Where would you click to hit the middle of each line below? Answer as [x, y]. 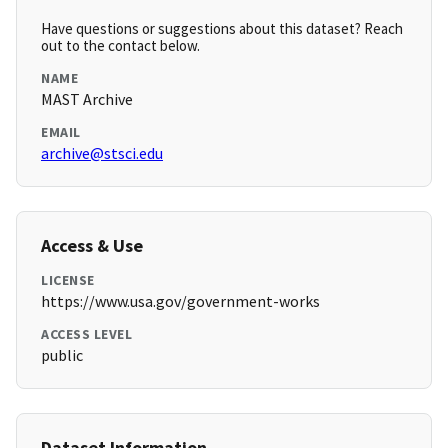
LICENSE [68, 280]
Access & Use [92, 246]
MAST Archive [87, 99]
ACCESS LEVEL [86, 334]
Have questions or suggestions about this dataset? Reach [222, 29]
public [62, 355]
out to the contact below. [120, 46]
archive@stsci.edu [102, 153]
